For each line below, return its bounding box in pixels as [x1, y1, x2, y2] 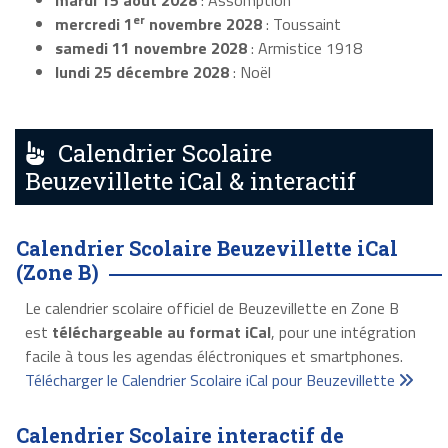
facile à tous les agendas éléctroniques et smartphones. [24, 344, 403, 369]
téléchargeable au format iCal [51, 320, 271, 345]
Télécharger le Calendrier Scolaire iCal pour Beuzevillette [24, 368, 399, 393]
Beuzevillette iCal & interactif [25, 165, 356, 198]
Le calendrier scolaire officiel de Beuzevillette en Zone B [24, 296, 399, 321]
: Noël [229, 60, 271, 85]
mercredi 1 [55, 12, 133, 37]
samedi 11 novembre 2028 [55, 36, 247, 61]
